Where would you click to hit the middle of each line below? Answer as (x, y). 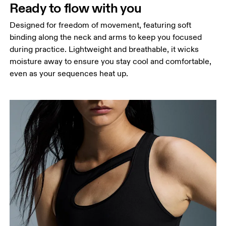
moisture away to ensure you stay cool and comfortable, (111, 62)
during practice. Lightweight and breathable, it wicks (104, 50)
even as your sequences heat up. (69, 74)
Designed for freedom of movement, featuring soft (101, 25)
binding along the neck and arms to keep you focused (106, 38)
